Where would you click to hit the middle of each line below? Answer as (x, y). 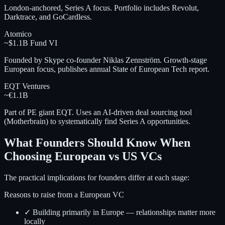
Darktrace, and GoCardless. (48, 17)
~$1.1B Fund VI (31, 43)
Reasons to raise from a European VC (64, 194)
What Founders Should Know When (97, 142)
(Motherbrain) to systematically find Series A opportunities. (97, 121)
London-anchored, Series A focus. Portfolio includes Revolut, (101, 8)
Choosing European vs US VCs (83, 156)
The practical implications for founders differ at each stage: (97, 177)
